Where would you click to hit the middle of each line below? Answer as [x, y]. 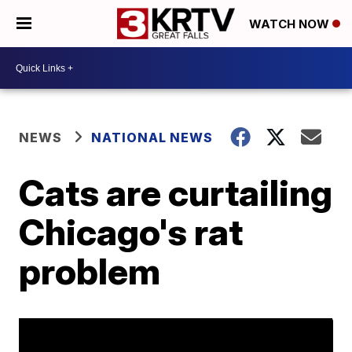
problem [90, 271]
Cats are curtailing [176, 192]
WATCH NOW [291, 24]
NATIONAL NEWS [152, 137]
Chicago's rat [131, 232]
